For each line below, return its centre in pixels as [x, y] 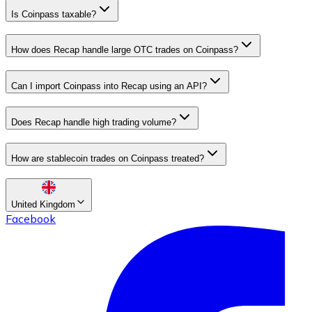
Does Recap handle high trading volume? [94, 122]
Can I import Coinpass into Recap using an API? [109, 86]
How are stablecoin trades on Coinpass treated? [108, 158]
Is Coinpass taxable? [54, 14]
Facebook [31, 219]
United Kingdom [43, 205]
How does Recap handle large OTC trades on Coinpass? [125, 50]
